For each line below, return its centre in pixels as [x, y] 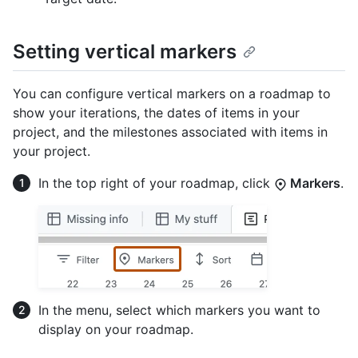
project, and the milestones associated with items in [170, 131]
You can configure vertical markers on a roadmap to [172, 93]
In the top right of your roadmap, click [156, 183]
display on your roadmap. [116, 329]
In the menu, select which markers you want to [179, 310]
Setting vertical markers [125, 52]
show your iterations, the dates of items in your [156, 112]
